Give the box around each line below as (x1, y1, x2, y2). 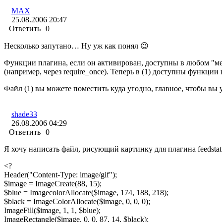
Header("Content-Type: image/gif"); (4, 170, 117, 179)
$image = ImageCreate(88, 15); (4, 179, 102, 188)
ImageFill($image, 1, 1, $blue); (4, 206, 101, 215)
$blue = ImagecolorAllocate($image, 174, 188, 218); (4, 188, 168, 197)
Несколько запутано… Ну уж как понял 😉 (4, 42, 149, 51)
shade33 (11, 110, 37, 119)
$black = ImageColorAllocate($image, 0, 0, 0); (4, 197, 150, 206)
